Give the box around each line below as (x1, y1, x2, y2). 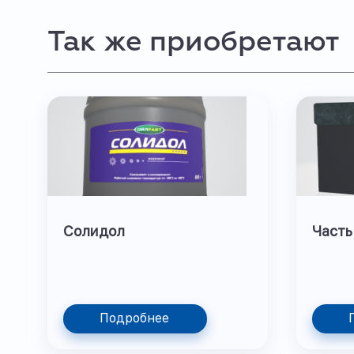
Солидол (63, 223, 125, 239)
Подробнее (100, 311, 169, 326)
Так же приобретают (47, 28, 339, 57)
